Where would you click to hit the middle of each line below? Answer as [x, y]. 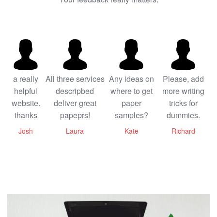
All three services [75, 78]
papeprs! [75, 115]
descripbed [75, 91]
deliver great [75, 103]
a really [26, 78]
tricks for [183, 103]
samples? [131, 115]
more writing [183, 91]
